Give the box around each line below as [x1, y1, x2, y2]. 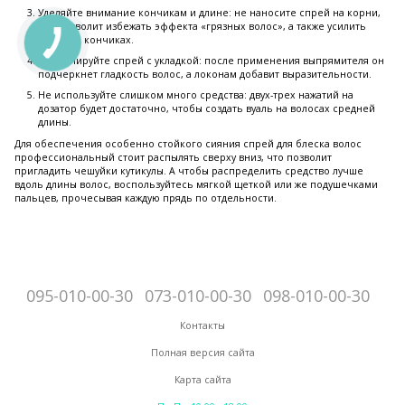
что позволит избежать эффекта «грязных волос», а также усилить [38, 19, 366, 33]
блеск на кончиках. [38, 33, 134, 46]
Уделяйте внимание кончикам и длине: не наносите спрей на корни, [38, 5, 381, 19]
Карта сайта [174, 373, 231, 386]
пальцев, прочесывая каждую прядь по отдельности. [14, 191, 277, 204]
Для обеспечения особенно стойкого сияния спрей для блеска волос [14, 137, 362, 150]
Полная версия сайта [150, 346, 255, 359]
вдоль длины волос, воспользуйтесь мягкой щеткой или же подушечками [14, 177, 378, 191]
